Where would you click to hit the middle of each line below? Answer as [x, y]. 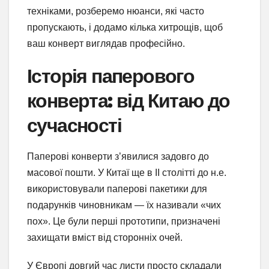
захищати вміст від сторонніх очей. [105, 238]
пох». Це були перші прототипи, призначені [124, 222]
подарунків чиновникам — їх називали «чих [124, 205]
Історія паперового [111, 76]
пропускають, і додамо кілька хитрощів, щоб [125, 28]
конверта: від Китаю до [128, 101]
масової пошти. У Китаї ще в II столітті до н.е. [127, 173]
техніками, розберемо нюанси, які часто [116, 11]
